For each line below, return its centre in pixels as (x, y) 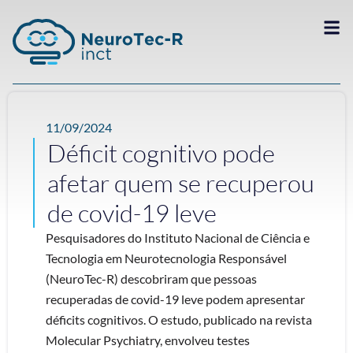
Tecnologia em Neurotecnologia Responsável (166, 258)
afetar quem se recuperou (181, 183)
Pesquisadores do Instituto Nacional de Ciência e (178, 238)
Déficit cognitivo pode (161, 153)
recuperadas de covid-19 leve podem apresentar (175, 299)
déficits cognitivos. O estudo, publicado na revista (179, 320)
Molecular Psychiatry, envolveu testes (148, 340)
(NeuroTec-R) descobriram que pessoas (151, 279)
